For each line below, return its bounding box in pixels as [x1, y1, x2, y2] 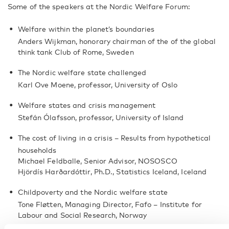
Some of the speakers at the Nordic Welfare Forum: [8, 2, 195, 11]
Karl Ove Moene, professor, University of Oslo [17, 80, 180, 89]
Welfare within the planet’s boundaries [17, 25, 155, 33]
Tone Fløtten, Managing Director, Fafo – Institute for [17, 200, 202, 209]
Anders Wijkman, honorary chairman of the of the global [17, 37, 216, 45]
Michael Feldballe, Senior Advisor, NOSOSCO [17, 156, 177, 165]
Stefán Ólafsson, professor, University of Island [17, 113, 186, 122]
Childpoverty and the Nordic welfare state [17, 188, 168, 196]
